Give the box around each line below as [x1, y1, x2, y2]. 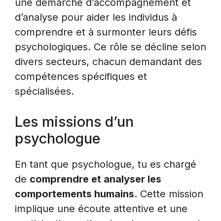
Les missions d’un [15, 112, 134, 130]
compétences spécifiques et [15, 70, 147, 82]
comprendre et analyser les [30, 173, 161, 185]
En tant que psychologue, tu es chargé [15, 158, 196, 170]
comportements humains [15, 187, 134, 200]
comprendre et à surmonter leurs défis [15, 26, 197, 38]
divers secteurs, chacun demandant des [15, 55, 202, 68]
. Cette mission [134, 187, 203, 200]
